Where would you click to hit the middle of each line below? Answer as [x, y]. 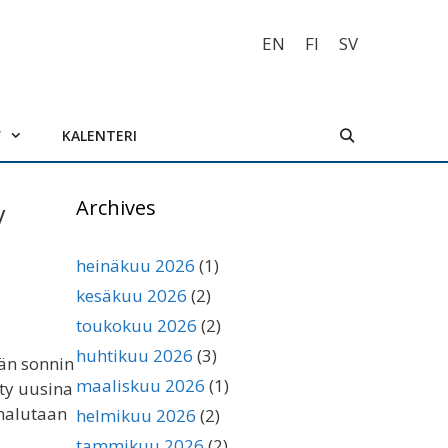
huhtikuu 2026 [134, 355]
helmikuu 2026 [136, 415]
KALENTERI [100, 135]
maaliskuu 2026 [140, 385]
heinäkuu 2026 [135, 265]
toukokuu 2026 [136, 325]
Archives [116, 207]
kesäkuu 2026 [131, 295]
